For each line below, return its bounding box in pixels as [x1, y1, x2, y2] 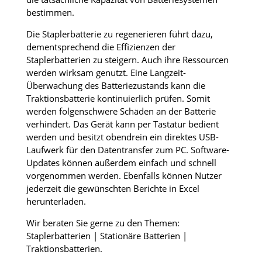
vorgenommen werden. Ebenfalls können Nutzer [26, 170, 222, 182]
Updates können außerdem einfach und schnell [26, 157, 216, 169]
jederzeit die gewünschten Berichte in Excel [26, 182, 199, 195]
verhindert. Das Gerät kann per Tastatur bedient [26, 118, 219, 130]
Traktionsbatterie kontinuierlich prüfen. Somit [26, 92, 210, 105]
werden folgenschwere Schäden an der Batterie [26, 105, 216, 118]
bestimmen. [26, 6, 74, 19]
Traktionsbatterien [26, 243, 100, 255]
